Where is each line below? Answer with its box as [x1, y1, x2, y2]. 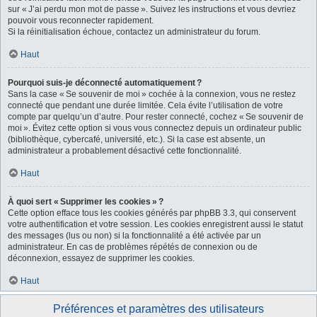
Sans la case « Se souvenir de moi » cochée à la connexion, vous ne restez [8, 89, 296, 99]
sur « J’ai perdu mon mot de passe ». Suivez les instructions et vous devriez [8, 4, 296, 14]
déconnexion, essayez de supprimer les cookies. [8, 253, 195, 263]
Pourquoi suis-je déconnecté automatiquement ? [8, 78, 202, 88]
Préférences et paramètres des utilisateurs [53, 303, 264, 315]
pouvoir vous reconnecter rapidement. [8, 16, 154, 25]
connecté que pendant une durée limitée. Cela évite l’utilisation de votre [8, 100, 283, 110]
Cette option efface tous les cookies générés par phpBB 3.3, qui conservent [8, 208, 296, 218]
